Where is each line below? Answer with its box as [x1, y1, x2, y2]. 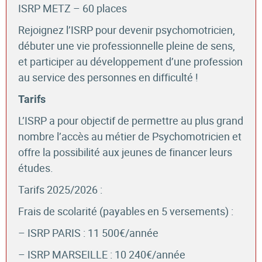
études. [18, 161, 53, 175]
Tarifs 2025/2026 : [18, 182, 102, 197]
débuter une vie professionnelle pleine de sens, [18, 39, 235, 53]
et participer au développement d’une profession [18, 54, 243, 69]
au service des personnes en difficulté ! [18, 70, 198, 85]
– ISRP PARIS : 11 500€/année [18, 226, 158, 240]
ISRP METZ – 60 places [18, 1, 127, 16]
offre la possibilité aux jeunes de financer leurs [18, 145, 232, 160]
